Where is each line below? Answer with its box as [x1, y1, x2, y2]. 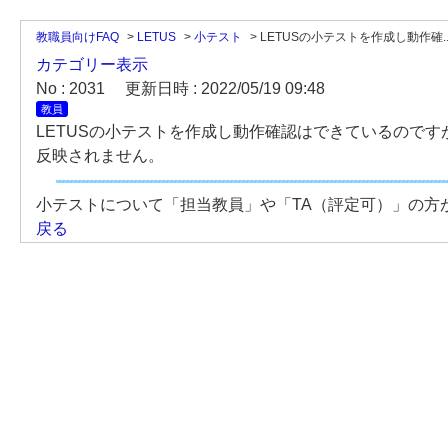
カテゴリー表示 [36, 56, 148, 73]
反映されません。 [36, 147, 164, 164]
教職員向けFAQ [36, 30, 119, 44]
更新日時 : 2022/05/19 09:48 [125, 80, 325, 97]
